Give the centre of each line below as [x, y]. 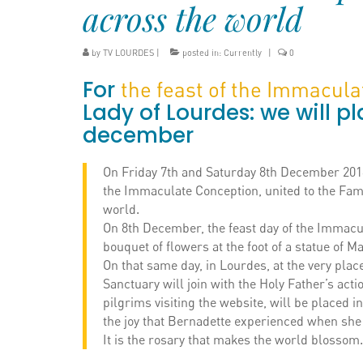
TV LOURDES [128, 53]
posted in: [202, 53]
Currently [243, 53]
